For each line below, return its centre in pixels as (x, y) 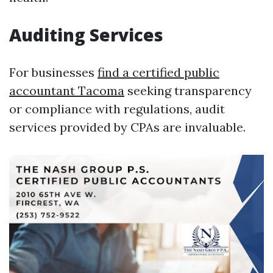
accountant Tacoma (67, 90)
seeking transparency (188, 90)
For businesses (53, 72)
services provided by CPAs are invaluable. (127, 127)
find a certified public (158, 72)
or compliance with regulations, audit (117, 109)
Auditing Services (86, 35)
